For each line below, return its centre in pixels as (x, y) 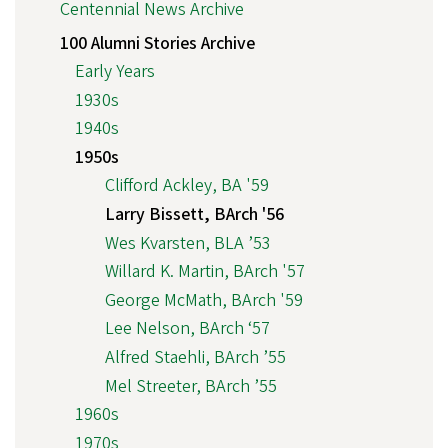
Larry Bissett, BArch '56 (194, 215)
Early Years (115, 72)
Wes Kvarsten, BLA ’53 (188, 243)
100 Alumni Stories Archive (157, 43)
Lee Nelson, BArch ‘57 (187, 329)
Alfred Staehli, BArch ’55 (195, 358)
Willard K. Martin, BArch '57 (205, 272)
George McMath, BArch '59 (204, 300)
